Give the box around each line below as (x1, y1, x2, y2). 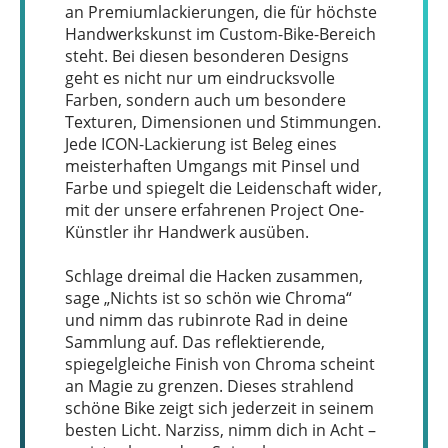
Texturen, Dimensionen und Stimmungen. (65, 110, 381, 133)
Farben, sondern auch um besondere (65, 88, 346, 111)
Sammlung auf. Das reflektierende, (65, 330, 325, 353)
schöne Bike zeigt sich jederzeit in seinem (65, 396, 374, 419)
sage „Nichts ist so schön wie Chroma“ (65, 286, 352, 309)
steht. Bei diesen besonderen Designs (65, 44, 349, 67)
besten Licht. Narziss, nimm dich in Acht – (65, 418, 376, 441)
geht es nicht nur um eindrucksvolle (65, 66, 335, 89)
